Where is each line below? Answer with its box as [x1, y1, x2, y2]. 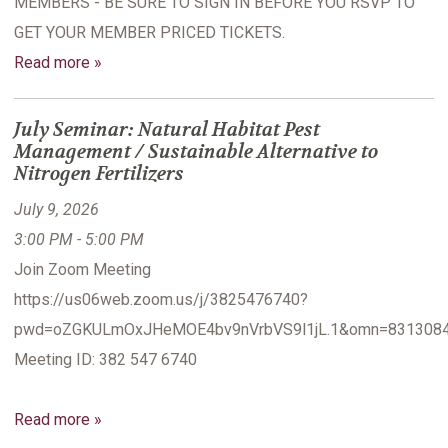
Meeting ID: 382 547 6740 [14, 350, 197, 370]
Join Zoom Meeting [14, 260, 151, 280]
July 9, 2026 [14, 200, 99, 220]
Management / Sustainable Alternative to [14, 140, 378, 165]
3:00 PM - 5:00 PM [14, 230, 144, 250]
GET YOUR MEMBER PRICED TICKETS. [14, 23, 285, 43]
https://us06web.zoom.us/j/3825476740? [14, 290, 308, 310]
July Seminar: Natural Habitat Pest [14, 118, 320, 143]
